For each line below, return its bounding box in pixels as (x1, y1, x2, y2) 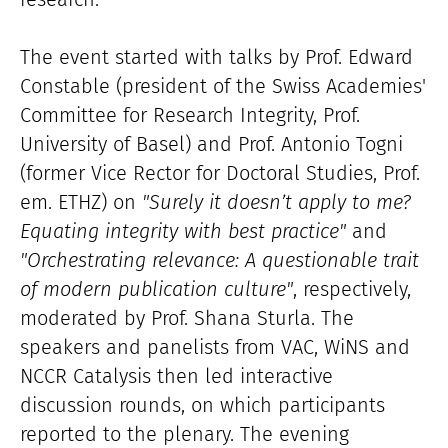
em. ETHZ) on (20, 189, 142, 214)
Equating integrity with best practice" (20, 218, 346, 243)
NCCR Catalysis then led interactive (20, 363, 333, 388)
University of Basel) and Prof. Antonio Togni (20, 131, 403, 156)
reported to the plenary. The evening (20, 421, 349, 446)
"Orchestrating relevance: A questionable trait (20, 247, 419, 272)
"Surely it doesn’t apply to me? (142, 189, 411, 214)
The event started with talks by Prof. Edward (20, 44, 413, 69)
